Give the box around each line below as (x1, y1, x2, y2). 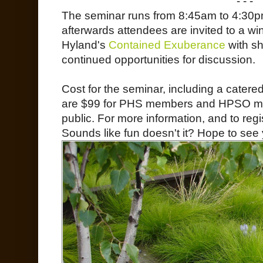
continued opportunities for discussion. (62, 53, 255, 66)
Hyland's (62, 38, 109, 51)
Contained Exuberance (109, 38, 225, 51)
